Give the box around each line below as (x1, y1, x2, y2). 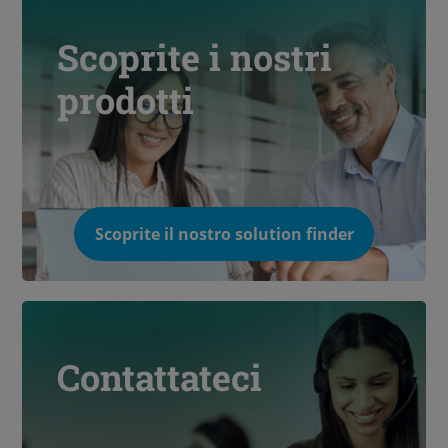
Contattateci (57, 352, 263, 401)
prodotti (57, 75, 195, 124)
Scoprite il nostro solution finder (94, 222, 354, 245)
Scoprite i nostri (57, 32, 333, 81)
